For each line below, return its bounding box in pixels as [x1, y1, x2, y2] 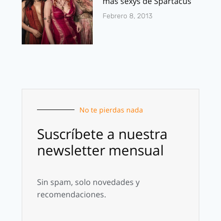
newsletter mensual [37, 140, 164, 159]
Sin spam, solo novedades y [37, 176, 140, 187]
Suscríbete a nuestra [37, 124, 168, 143]
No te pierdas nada [79, 105, 143, 114]
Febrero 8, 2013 [103, 11, 152, 20]
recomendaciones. [37, 188, 106, 200]
